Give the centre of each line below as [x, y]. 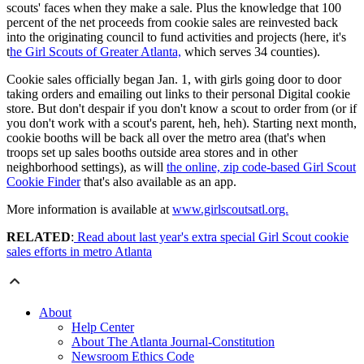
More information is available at [89, 210]
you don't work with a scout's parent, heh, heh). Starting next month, [182, 123]
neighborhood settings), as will [87, 167]
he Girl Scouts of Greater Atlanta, [95, 52]
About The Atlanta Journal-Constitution [173, 342]
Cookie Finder [43, 182]
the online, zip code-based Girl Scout [261, 167]
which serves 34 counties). [251, 52]
